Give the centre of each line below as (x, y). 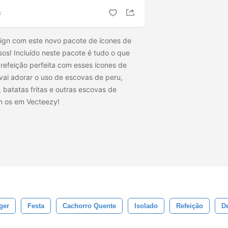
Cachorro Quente (89, 206)
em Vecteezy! (38, 102)
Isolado (146, 206)
